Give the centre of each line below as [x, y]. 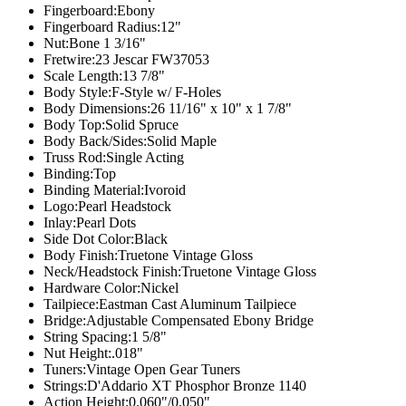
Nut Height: [77, 353]
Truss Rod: [75, 157]
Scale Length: [83, 76]
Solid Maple [182, 141]
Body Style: [77, 92]
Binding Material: [94, 190]
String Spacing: [87, 337]
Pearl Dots [106, 222]
